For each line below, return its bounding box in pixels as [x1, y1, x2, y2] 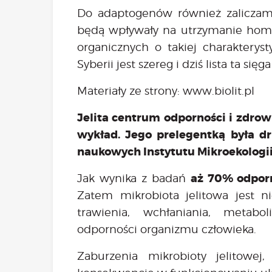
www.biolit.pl [183, 84, 254, 97]
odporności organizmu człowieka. [77, 222, 256, 236]
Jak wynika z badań [77, 171, 191, 185]
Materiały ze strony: [77, 84, 183, 97]
